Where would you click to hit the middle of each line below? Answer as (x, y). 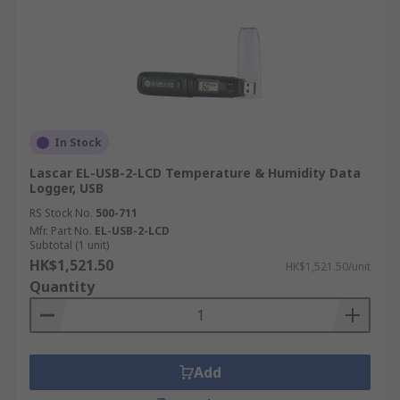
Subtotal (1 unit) (69, 245)
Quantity (62, 287)
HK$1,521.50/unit (328, 267)
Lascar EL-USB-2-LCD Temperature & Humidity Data (195, 173)
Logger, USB (67, 188)
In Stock (78, 142)
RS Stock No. (61, 213)
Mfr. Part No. (61, 231)
